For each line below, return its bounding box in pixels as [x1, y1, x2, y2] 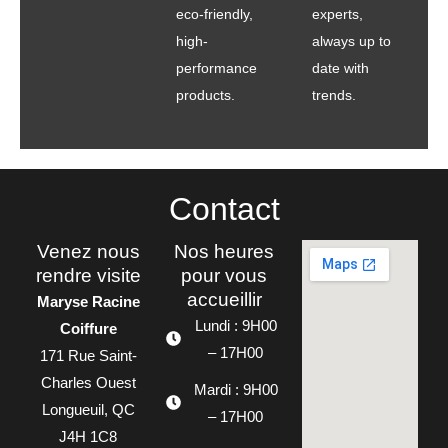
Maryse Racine [36, 292, 140, 310]
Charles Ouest [40, 373, 136, 391]
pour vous [181, 264, 267, 286]
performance [176, 59, 257, 76]
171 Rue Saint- [39, 346, 137, 364]
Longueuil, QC [41, 400, 135, 418]
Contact [168, 190, 280, 227]
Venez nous [36, 240, 140, 262]
